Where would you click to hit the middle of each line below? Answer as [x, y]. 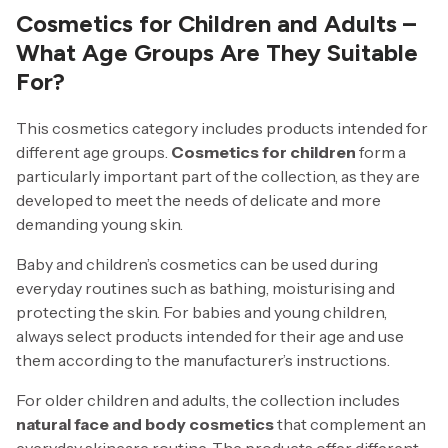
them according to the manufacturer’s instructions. [203, 359]
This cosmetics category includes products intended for [222, 127]
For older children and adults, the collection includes [208, 399]
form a [381, 151]
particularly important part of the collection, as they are [218, 175]
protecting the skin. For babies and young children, [201, 311]
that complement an [350, 423]
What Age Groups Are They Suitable [217, 52]
